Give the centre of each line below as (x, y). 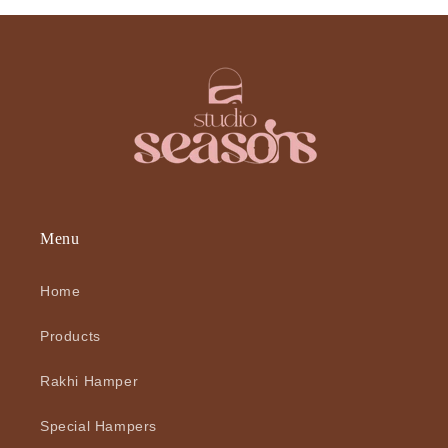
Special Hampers (98, 426)
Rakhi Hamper (89, 381)
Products (70, 336)
